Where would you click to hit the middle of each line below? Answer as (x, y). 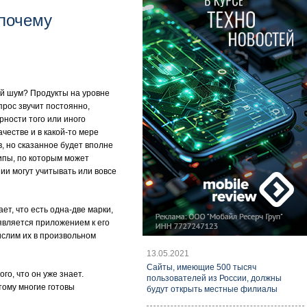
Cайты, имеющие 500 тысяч (201, 267)
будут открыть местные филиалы (212, 289)
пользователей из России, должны (214, 278)
